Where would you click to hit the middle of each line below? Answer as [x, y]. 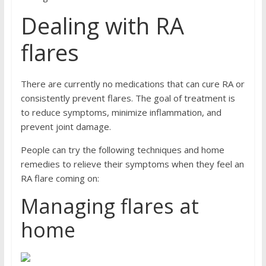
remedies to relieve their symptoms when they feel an [132, 164]
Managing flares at [110, 206]
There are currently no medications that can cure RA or [132, 84]
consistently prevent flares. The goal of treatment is [128, 98]
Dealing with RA [102, 26]
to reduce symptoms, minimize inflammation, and [121, 112]
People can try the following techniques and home [122, 150]
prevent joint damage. [66, 126]
